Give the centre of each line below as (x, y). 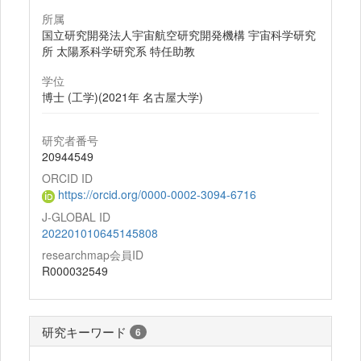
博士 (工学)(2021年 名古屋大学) (122, 97)
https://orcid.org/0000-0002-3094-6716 (156, 195)
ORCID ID (67, 178)
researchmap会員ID (93, 254)
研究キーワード (84, 331)
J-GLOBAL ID (76, 216)
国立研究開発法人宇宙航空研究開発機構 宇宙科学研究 (179, 35)
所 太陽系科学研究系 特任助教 (118, 51)
